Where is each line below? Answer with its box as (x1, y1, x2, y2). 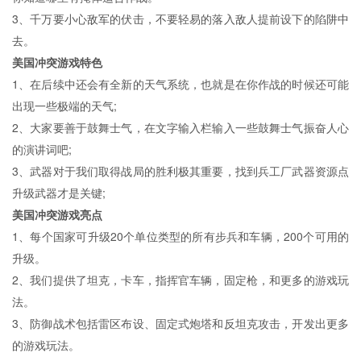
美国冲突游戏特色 (12, 53, 102, 70)
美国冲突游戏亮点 (12, 205, 102, 222)
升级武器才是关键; (12, 184, 106, 201)
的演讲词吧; (12, 140, 72, 157)
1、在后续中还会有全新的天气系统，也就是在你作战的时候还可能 (12, 75, 349, 92)
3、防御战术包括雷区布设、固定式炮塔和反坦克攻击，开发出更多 (12, 314, 349, 331)
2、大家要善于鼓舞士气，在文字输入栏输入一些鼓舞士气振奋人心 (12, 118, 349, 135)
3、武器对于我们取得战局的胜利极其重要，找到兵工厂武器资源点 (12, 162, 349, 179)
